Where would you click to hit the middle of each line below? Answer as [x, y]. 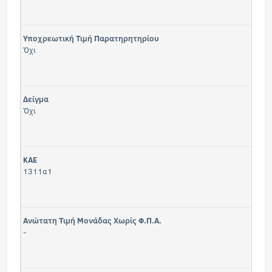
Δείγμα [36, 99]
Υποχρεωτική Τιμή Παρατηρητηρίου [91, 38]
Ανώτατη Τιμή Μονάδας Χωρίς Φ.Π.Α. [92, 220]
